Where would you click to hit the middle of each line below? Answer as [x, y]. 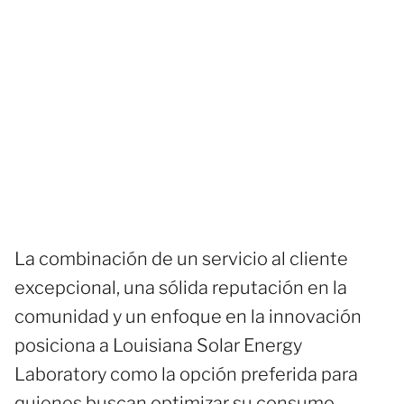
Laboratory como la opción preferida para [186, 374]
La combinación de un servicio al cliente [181, 258]
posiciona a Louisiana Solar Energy [158, 345]
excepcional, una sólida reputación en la [181, 287]
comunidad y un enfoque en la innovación [188, 316]
